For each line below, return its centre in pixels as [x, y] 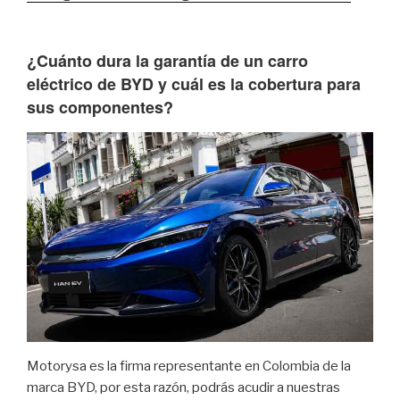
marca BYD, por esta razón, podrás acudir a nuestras [183, 387]
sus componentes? [100, 108]
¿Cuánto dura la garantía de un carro [167, 61]
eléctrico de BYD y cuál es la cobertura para [194, 84]
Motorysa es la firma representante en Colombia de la [189, 366]
